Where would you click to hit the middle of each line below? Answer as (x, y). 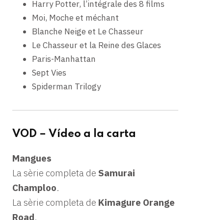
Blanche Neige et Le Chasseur (88, 31)
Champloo (34, 187)
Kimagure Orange (137, 202)
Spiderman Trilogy (66, 86)
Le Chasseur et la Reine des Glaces (96, 45)
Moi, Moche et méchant (76, 17)
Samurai (117, 173)
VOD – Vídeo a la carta (74, 134)
